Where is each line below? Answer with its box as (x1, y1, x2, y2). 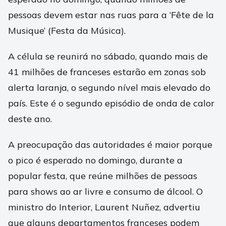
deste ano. (8, 113, 52, 125)
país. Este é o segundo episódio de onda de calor (8, 97, 214, 109)
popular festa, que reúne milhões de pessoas (8, 170, 197, 182)
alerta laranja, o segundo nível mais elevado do (8, 82, 210, 94)
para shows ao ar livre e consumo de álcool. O (8, 186, 203, 198)
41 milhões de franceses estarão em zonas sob (8, 66, 206, 78)
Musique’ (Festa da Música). (8, 25, 126, 37)
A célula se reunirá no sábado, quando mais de (8, 50, 208, 63)
